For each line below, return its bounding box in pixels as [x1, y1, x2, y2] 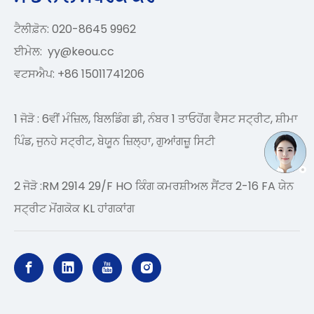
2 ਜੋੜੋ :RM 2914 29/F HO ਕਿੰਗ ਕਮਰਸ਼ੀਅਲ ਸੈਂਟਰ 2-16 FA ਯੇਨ [14, 178, 294, 194]
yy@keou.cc [48, 43, 114, 60]
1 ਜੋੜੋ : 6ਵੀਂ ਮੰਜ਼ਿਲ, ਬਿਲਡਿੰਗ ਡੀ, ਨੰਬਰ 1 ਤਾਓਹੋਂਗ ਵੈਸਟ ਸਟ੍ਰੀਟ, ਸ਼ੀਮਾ [14, 111, 298, 127]
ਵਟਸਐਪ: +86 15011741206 [14, 66, 144, 82]
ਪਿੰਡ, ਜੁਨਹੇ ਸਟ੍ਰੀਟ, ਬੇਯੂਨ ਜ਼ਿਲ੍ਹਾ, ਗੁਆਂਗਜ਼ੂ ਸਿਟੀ [14, 133, 215, 149]
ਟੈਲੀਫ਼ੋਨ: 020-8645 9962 [14, 21, 136, 37]
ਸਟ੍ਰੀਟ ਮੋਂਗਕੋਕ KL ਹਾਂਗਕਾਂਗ [14, 200, 135, 217]
